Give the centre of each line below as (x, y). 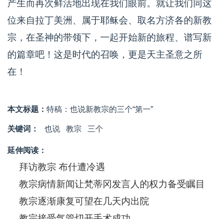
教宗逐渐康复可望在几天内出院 (84, 201)
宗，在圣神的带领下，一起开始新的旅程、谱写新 (109, 37)
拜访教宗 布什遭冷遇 (62, 167)
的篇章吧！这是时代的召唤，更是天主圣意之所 (105, 55)
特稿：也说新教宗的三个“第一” (100, 109)
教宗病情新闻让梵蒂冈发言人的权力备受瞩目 (112, 184)
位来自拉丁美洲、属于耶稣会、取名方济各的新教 (109, 20)
